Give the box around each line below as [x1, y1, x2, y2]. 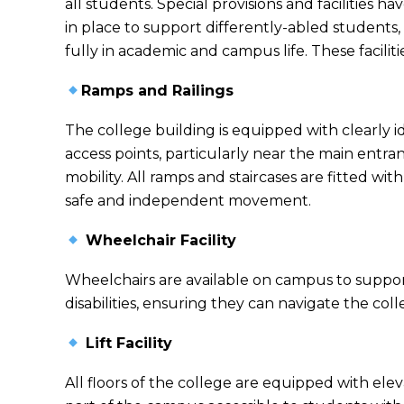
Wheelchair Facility [81, 232, 237, 249]
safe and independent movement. [65, 192, 311, 209]
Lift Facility [81, 335, 173, 352]
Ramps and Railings [81, 82, 234, 99]
